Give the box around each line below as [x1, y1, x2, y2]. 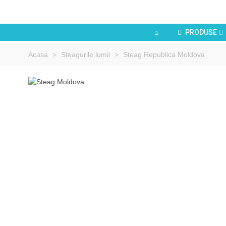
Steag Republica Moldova [123, 50, 205, 59]
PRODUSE [185, 28, 217, 36]
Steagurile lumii [61, 50, 110, 59]
